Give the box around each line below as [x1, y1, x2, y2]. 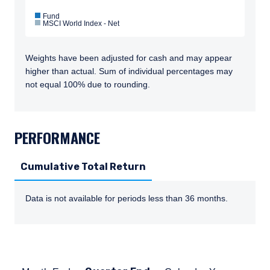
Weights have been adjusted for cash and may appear [25, 53, 232, 63]
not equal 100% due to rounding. [25, 80, 150, 89]
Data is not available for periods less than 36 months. [25, 193, 228, 203]
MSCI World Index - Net [43, 19, 119, 28]
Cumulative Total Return [20, 161, 146, 172]
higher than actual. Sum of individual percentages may [25, 66, 233, 76]
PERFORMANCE [14, 127, 100, 148]
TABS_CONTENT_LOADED [14, 112, 128, 125]
